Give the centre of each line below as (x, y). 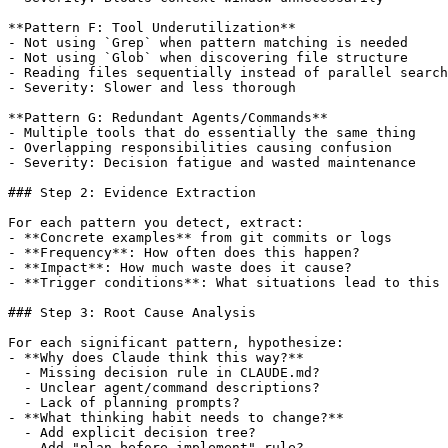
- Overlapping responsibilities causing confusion (200, 147)
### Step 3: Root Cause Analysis (132, 312)
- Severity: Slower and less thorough (152, 87)
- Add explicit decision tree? (132, 432)
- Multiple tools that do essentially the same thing (212, 132)
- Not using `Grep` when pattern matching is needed (208, 42)
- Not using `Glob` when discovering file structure (208, 57)
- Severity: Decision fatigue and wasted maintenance (212, 162)
